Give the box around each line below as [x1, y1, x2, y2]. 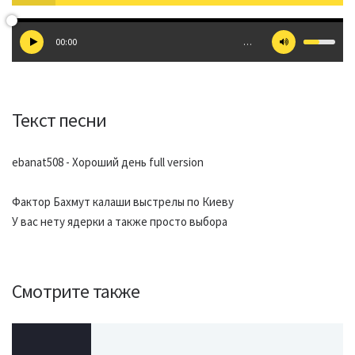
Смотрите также [12, 279, 139, 303]
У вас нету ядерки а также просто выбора [12, 214, 227, 229]
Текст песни [12, 108, 107, 132]
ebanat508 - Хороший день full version [12, 155, 204, 170]
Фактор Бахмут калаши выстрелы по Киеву [12, 194, 234, 209]
